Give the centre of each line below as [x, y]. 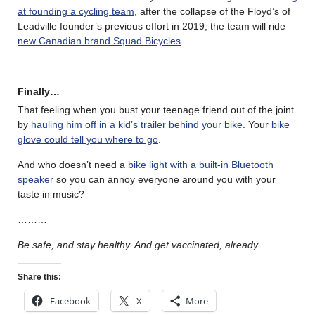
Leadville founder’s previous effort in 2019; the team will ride [152, 26]
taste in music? [51, 194]
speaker [36, 179]
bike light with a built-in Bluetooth [201, 164]
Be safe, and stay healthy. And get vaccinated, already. [139, 244]
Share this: [39, 277]
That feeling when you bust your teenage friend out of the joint [156, 109]
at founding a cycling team [76, 11]
